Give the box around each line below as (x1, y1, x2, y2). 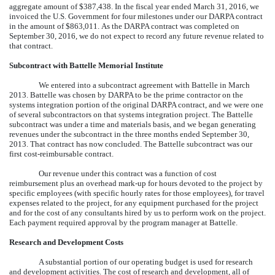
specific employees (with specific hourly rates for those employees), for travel (9, 188, 265, 198)
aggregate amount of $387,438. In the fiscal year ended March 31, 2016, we (9, 1, 259, 11)
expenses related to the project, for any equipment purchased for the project (9, 198, 258, 207)
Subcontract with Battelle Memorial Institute (9, 60, 163, 70)
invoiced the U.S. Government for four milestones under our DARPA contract (9, 11, 263, 21)
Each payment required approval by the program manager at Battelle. (9, 217, 238, 227)
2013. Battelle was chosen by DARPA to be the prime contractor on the (9, 90, 243, 99)
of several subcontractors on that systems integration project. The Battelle (9, 109, 253, 119)
